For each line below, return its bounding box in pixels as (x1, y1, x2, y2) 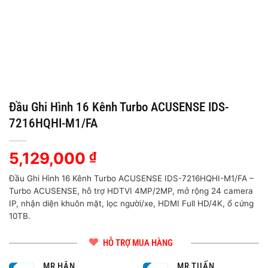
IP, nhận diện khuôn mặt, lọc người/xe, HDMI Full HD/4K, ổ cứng (9, 198, 254, 208)
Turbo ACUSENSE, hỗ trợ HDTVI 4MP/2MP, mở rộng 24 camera (9, 185, 253, 196)
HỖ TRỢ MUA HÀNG (102, 237, 173, 249)
